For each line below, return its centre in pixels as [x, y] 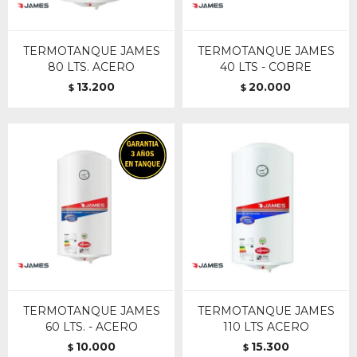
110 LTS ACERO [266, 327]
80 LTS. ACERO [91, 67]
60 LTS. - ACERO [91, 327]
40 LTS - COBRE [266, 67]
